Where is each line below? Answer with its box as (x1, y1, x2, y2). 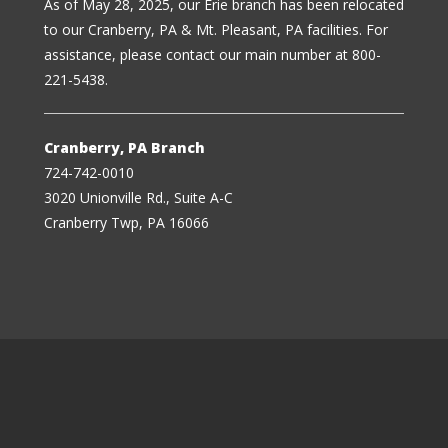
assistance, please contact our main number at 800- (44, 45, 381, 65)
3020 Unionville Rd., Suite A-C (44, 188, 233, 208)
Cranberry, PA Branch (44, 138, 205, 158)
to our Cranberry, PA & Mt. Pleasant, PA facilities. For (44, 20, 388, 40)
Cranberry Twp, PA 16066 (44, 213, 209, 233)
